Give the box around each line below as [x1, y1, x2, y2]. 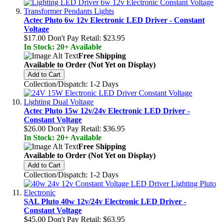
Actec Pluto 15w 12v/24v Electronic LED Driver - [24, 106, 190, 115]
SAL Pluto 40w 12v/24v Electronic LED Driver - [24, 197, 186, 206]
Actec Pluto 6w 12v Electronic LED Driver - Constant [24, 15, 205, 24]
